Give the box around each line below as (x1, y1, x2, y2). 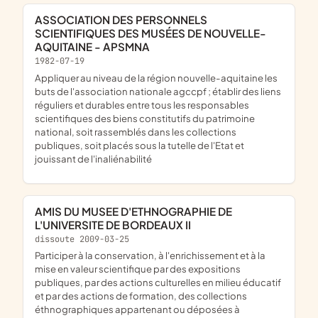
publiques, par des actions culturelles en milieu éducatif (35, 276, 281, 289)
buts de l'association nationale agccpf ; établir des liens (35, 84, 281, 97)
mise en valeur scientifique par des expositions (35, 263, 241, 275)
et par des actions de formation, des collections (35, 290, 247, 302)
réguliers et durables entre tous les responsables (35, 98, 249, 111)
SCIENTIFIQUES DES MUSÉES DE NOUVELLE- (35, 26, 266, 40)
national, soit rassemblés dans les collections (35, 125, 236, 138)
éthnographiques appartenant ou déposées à (35, 303, 240, 316)
